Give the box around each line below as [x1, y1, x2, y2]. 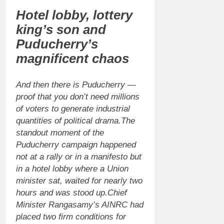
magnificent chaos [16, 51, 129, 66]
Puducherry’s [16, 37, 98, 51]
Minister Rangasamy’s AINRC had [16, 199, 143, 209]
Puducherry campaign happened [16, 139, 136, 149]
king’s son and [16, 22, 106, 37]
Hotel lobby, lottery [16, 8, 132, 22]
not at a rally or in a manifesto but [16, 151, 141, 161]
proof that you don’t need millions [16, 91, 139, 101]
